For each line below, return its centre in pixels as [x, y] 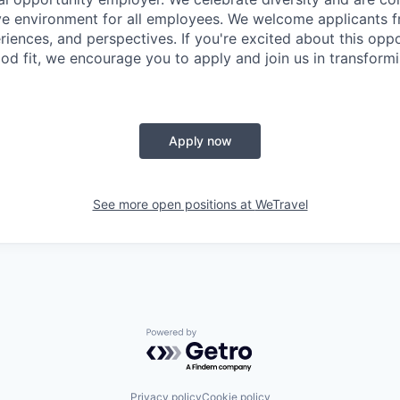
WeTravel [281, 204]
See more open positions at [174, 204]
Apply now [200, 141]
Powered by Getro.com [224, 337]
